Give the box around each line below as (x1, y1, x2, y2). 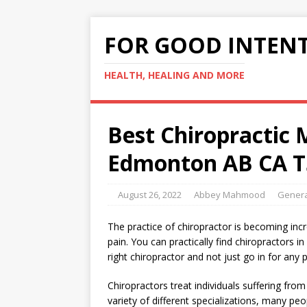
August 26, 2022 (118, 188, 182, 201)
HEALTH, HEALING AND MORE (104, 69, 245, 82)
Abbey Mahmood (194, 188, 265, 201)
